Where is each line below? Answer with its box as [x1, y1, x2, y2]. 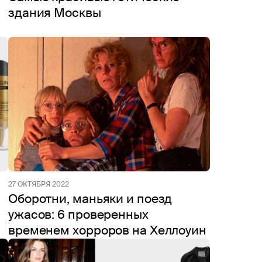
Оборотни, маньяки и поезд [8, 191, 173, 207]
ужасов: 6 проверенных [8, 206, 149, 223]
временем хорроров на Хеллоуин [8, 222, 206, 239]
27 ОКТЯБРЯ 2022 [8, 180, 69, 189]
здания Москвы [8, 5, 101, 21]
